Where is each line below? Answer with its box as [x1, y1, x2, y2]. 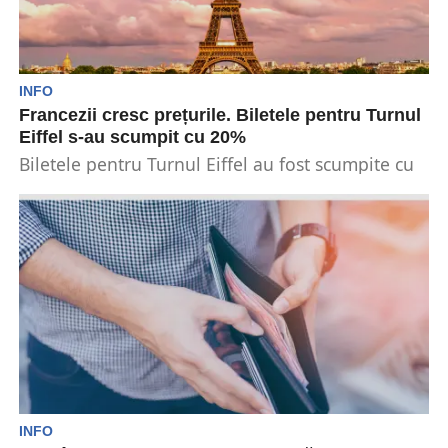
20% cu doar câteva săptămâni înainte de [18, 174, 361, 198]
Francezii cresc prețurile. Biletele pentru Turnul [18, 105, 421, 125]
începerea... [18, 196, 116, 220]
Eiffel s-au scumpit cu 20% [18, 127, 246, 147]
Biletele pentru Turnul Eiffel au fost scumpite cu [18, 152, 414, 176]
